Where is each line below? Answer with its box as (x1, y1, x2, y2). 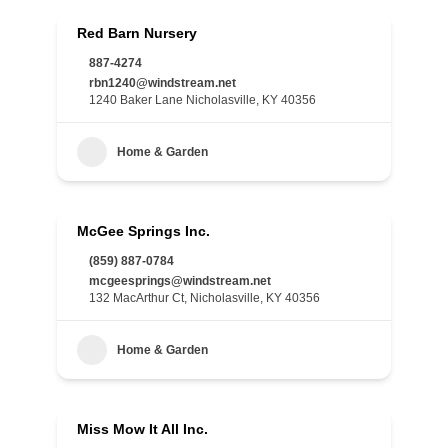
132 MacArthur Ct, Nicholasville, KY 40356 (89, 291, 320, 305)
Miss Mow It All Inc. (77, 421, 208, 437)
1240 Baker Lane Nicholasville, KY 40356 (89, 93, 316, 107)
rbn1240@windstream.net (89, 76, 236, 90)
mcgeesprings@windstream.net (89, 274, 271, 288)
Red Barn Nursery (77, 25, 197, 41)
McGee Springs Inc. (77, 223, 210, 239)
